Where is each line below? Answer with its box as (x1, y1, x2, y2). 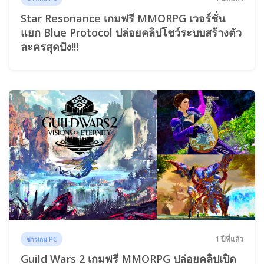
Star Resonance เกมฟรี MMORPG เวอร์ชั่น (21, 11, 225, 25)
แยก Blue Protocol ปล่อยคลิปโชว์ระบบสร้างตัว (21, 25, 242, 39)
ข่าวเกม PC (27, 235, 57, 243)
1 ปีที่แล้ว (215, 233, 243, 244)
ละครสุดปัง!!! (21, 39, 78, 54)
